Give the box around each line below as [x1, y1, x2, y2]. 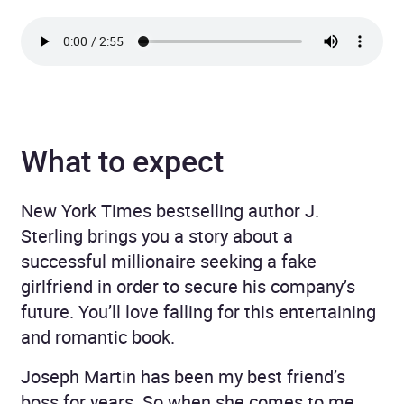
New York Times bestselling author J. [21, 197, 319, 223]
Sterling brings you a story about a [21, 223, 293, 248]
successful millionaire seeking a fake [21, 248, 317, 273]
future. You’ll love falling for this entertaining [21, 298, 376, 324]
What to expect [21, 139, 224, 181]
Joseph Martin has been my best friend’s [21, 363, 345, 389]
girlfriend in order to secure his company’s [21, 273, 355, 298]
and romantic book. [21, 324, 175, 349]
